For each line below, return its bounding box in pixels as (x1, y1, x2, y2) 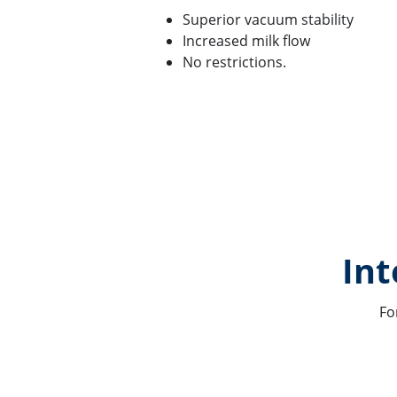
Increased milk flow (183, 30, 310, 51)
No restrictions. (183, 51, 286, 72)
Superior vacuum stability (183, 9, 354, 29)
